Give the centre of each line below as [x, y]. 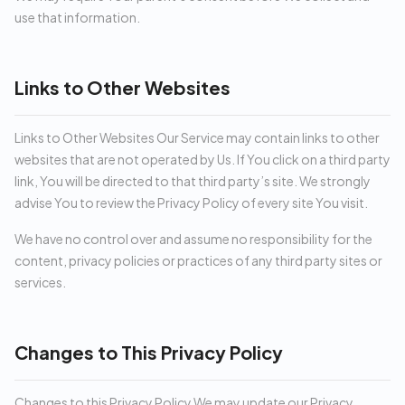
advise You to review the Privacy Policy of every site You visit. [191, 202]
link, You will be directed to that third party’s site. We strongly [193, 181]
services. [40, 282]
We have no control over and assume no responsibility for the [193, 239]
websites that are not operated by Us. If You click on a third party [202, 159]
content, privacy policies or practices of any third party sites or [198, 260]
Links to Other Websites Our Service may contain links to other [197, 137]
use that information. [77, 17]
